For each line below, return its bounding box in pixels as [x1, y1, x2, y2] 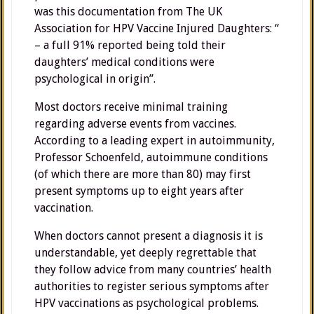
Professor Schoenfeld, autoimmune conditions [34, 151, 268, 164]
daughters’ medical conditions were [34, 55, 214, 69]
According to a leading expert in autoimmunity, [34, 134, 275, 147]
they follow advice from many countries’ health [34, 263, 271, 276]
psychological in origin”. [34, 72, 156, 86]
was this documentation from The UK [34, 5, 222, 18]
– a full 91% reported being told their [34, 39, 226, 52]
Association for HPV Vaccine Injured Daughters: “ [34, 22, 279, 35]
